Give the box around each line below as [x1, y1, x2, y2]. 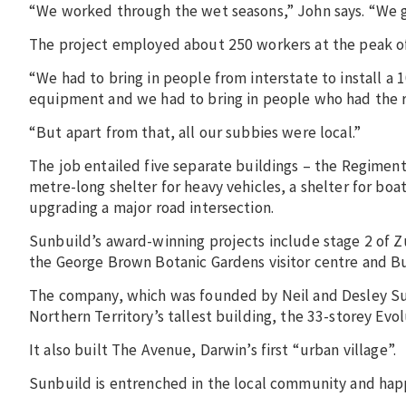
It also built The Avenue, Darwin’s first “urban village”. [29, 339, 396, 360]
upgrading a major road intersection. [29, 197, 275, 217]
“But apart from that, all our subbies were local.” [29, 121, 361, 142]
